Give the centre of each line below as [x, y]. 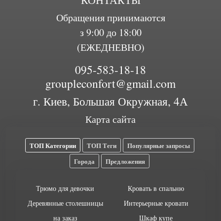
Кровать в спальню [156, 188]
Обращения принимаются [110, 18]
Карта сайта [110, 119]
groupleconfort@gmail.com [110, 83]
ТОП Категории [53, 145]
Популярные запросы [158, 145]
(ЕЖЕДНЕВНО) [110, 47]
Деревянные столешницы [65, 203]
